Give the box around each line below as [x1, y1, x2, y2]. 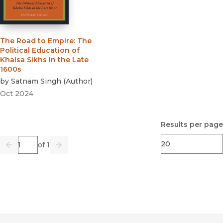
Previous [8, 144, 40, 154]
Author [66, 77, 91, 86]
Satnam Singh [11, 77, 61, 86]
